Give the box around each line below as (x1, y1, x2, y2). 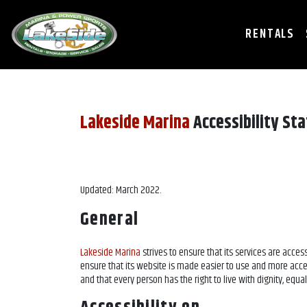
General (80, 206, 139, 233)
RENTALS (245, 25, 295, 44)
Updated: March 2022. (80, 182, 161, 199)
